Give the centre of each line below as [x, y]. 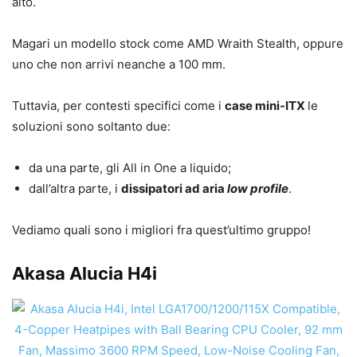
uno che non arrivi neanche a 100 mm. [119, 65]
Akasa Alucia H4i [84, 274]
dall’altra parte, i [75, 189]
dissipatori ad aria [174, 189]
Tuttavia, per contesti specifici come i [118, 106]
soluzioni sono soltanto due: [91, 127]
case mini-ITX [266, 106]
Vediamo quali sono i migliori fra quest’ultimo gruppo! [161, 230]
